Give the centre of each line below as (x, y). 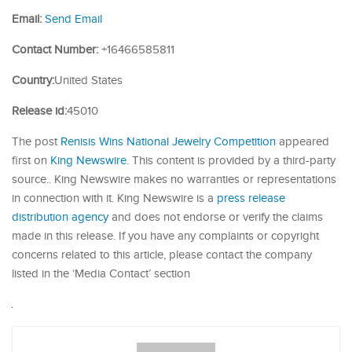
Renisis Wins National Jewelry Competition (168, 141)
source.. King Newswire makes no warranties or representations (174, 179)
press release (251, 198)
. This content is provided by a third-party (231, 160)
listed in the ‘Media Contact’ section (101, 273)
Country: (33, 80)
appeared (302, 141)
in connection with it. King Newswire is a (114, 198)
